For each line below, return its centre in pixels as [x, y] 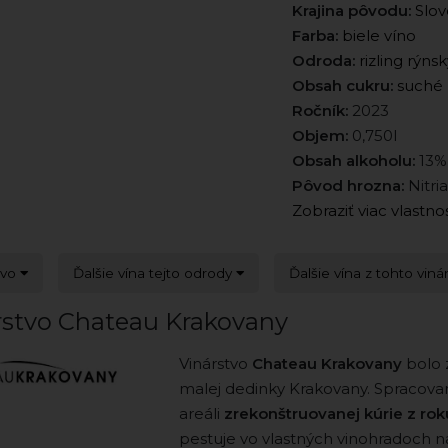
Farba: [314, 36]
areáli [201, 414]
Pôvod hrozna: [347, 186]
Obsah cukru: [342, 86]
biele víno [378, 36]
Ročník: [319, 111]
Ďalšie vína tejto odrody [154, 273]
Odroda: [323, 61]
